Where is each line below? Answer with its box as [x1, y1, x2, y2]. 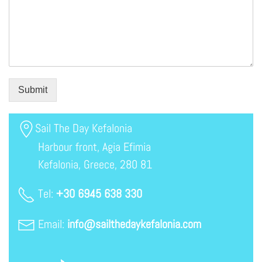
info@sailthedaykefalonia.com [67, 216, 201, 232]
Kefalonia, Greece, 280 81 [18, 156, 152, 172]
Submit [18, 85, 47, 95]
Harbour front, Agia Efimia [18, 139, 151, 154]
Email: [35, 216, 67, 232]
